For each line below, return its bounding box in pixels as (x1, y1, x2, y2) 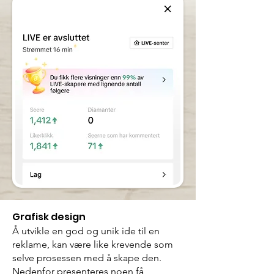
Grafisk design (12, 210, 86, 224)
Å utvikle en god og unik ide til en (12, 225, 160, 237)
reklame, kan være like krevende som (12, 239, 173, 250)
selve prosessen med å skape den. (12, 252, 161, 264)
